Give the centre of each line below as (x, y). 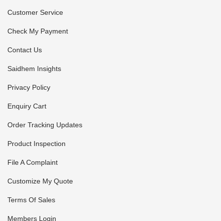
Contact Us (25, 50)
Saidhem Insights (34, 68)
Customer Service (35, 12)
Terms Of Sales (31, 200)
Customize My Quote (40, 181)
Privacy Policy (29, 87)
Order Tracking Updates (45, 125)
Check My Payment (38, 31)
